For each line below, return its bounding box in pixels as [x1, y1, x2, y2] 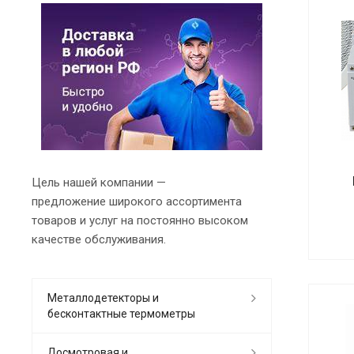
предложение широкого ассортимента [32, 194, 242, 209]
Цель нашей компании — [32, 175, 166, 190]
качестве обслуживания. [32, 232, 166, 247]
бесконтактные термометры [47, 307, 195, 321]
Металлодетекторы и [47, 292, 159, 305]
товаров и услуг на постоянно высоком [32, 213, 248, 228]
